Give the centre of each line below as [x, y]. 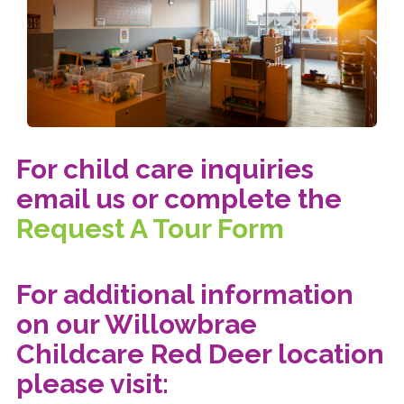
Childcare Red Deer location [200, 354]
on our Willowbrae [137, 325]
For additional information [185, 295]
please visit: [92, 384]
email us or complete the [179, 199]
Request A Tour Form [150, 229]
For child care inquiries [165, 170]
